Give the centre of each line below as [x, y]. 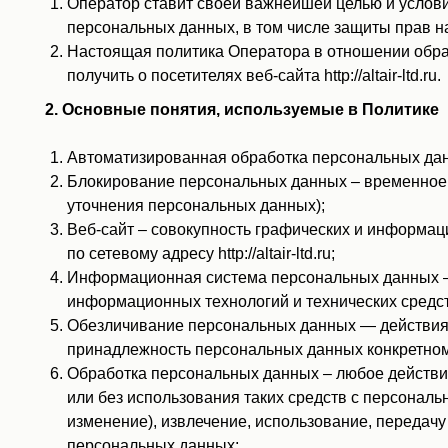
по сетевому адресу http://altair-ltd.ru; [201, 253]
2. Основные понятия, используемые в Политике [242, 109]
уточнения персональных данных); [196, 205]
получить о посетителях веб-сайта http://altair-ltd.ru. [254, 75]
